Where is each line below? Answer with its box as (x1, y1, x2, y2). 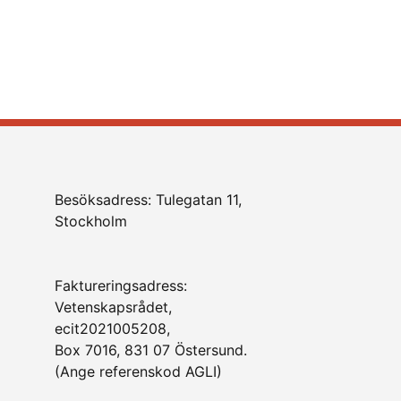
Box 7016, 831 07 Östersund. (54, 341, 247, 359)
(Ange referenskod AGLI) (54, 363, 222, 380)
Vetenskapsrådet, (54, 298, 172, 316)
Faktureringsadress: (54, 277, 187, 294)
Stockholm (54, 212, 127, 230)
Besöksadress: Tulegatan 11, (54, 191, 242, 209)
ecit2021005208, (54, 320, 170, 337)
